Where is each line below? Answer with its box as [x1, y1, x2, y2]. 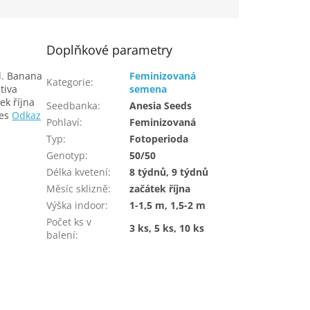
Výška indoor [46, 199, 106, 212]
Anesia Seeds [129, 99, 192, 113]
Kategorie [46, 75, 91, 89]
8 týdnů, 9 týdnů [129, 165, 209, 179]
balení [46, 228, 76, 242]
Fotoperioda [129, 132, 189, 146]
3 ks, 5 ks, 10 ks [129, 221, 205, 235]
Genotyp [46, 149, 86, 163]
